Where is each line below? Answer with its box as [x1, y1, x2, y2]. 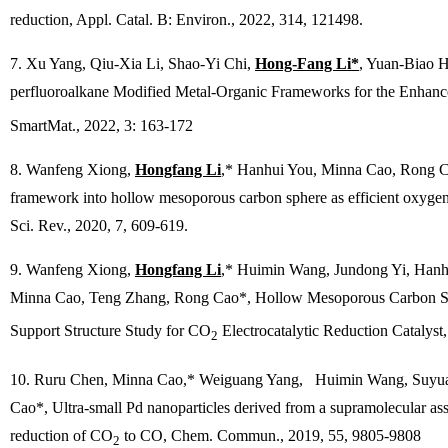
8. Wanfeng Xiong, [10, 160, 135, 178]
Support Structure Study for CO [10, 321, 211, 339]
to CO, [120, 426, 171, 444]
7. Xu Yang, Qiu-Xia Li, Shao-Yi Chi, [10, 55, 255, 73]
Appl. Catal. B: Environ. [76, 11, 231, 29]
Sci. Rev [10, 216, 63, 234]
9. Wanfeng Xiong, [10, 260, 135, 278]
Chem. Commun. [171, 426, 280, 444]
